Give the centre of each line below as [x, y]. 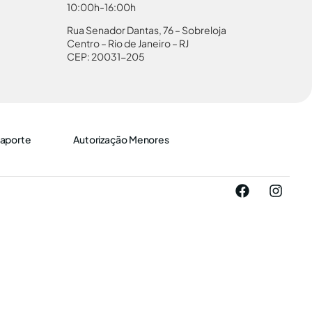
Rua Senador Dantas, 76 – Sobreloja [147, 30]
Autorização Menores [121, 139]
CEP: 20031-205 [106, 57]
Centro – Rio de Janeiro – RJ [128, 44]
